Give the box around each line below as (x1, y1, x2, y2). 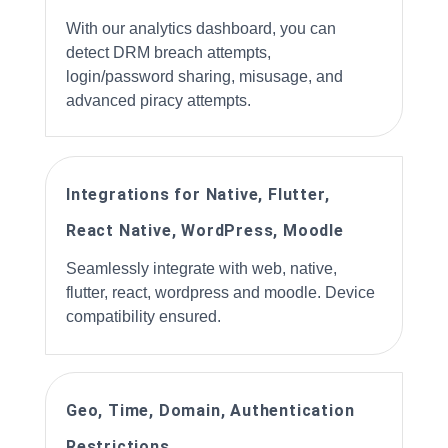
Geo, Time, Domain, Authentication (66, 401, 355, 420)
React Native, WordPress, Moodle (66, 221, 344, 240)
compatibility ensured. (66, 308, 221, 325)
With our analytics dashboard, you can (66, 20, 336, 37)
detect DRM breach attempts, (66, 44, 271, 61)
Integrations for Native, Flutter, (66, 185, 330, 204)
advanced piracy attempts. (66, 92, 251, 109)
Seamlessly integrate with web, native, (66, 260, 337, 277)
